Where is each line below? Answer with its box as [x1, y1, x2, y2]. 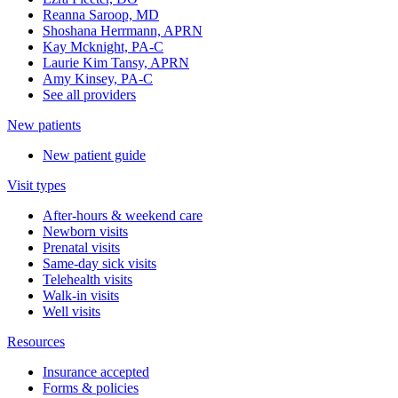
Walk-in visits [43, 288, 119, 304]
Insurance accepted [43, 364, 149, 380]
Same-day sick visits [43, 256, 156, 272]
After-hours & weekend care [43, 208, 203, 224]
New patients [7, 117, 81, 133]
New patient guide [43, 147, 146, 163]
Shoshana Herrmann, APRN [43, 23, 203, 39]
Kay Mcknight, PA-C [43, 39, 163, 55]
